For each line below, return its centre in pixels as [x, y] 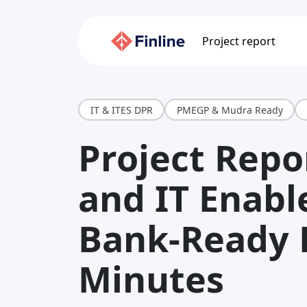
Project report [239, 41]
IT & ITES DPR [121, 110]
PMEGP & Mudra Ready [230, 110]
